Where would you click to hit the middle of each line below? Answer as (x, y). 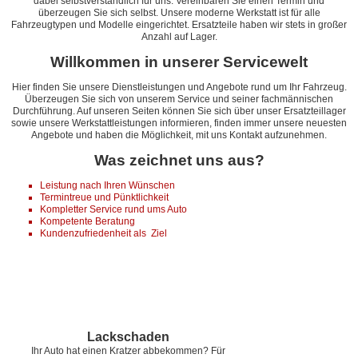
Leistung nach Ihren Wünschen (107, 185)
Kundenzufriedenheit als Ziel (103, 233)
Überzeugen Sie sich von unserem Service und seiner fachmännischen (179, 99)
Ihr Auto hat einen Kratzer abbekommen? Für (128, 351)
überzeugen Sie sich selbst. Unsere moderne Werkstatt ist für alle (179, 13)
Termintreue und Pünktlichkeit (104, 197)
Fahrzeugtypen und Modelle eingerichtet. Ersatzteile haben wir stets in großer (179, 25)
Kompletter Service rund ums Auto (113, 209)
